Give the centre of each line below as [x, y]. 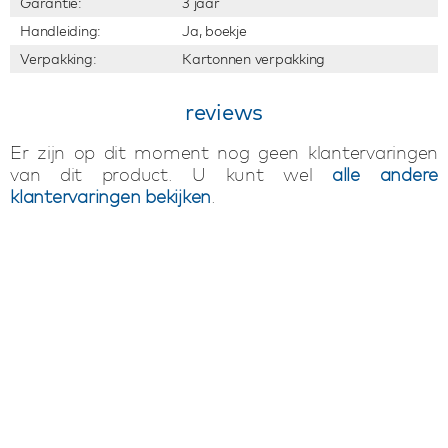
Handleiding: [60, 31]
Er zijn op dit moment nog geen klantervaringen [224, 152]
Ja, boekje [214, 31]
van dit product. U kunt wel [171, 174]
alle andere [385, 174]
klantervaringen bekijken [110, 196]
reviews [224, 112]
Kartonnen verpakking [253, 59]
